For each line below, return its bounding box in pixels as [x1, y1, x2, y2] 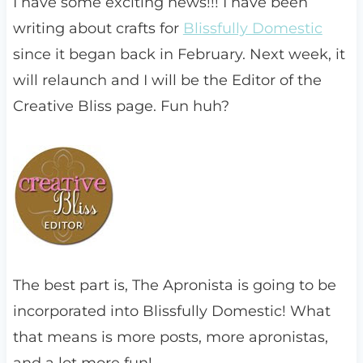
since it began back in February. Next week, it [12, 45, 345, 64]
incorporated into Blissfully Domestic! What [12, 302, 331, 321]
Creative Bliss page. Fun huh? [12, 97, 229, 116]
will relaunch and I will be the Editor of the [12, 71, 322, 90]
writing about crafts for [12, 19, 183, 38]
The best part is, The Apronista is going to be [12, 276, 336, 295]
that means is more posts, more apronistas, [12, 328, 328, 347]
